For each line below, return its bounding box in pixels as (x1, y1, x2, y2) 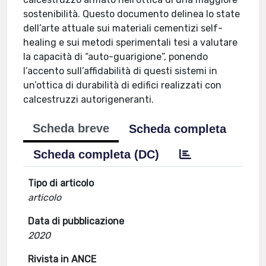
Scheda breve (33, 122, 110, 135)
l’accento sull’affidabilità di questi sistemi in (23, 65, 218, 77)
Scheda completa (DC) (33, 148, 160, 161)
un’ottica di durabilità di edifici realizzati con (23, 80, 222, 91)
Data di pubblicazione (28, 216, 125, 227)
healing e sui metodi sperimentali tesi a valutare (23, 37, 238, 48)
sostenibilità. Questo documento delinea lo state (23, 8, 240, 20)
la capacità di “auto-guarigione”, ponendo (23, 51, 208, 62)
